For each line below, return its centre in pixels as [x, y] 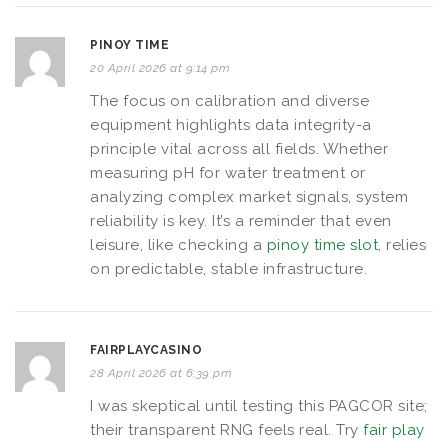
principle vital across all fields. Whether [239, 148]
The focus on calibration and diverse [229, 100]
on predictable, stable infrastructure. [228, 268]
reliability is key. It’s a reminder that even [241, 220]
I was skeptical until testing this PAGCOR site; [259, 405]
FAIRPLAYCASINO [146, 349]
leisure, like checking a [178, 244]
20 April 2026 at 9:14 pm [160, 67]
